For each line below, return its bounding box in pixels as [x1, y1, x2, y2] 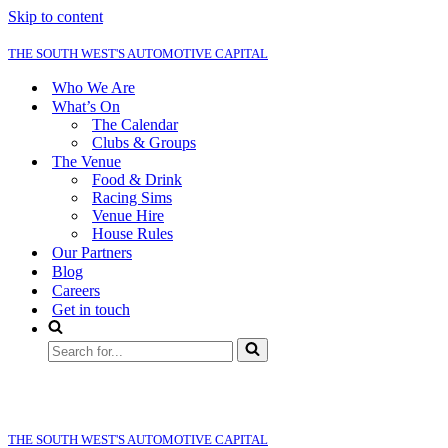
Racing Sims [92, 189, 172, 206]
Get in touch [52, 301, 130, 318]
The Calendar [92, 116, 178, 133]
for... [47, 355, 76, 372]
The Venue [52, 153, 121, 170]
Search [47, 337, 90, 354]
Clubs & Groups [92, 134, 196, 151]
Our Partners [52, 244, 132, 261]
